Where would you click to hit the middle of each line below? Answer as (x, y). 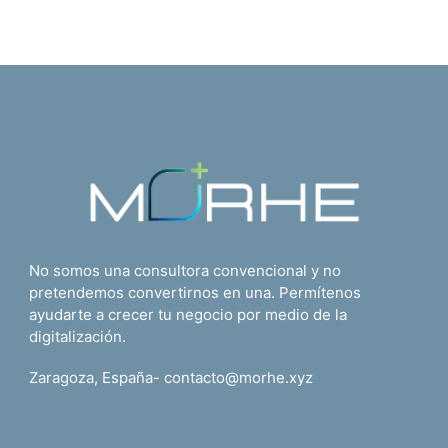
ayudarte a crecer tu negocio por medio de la (188, 314)
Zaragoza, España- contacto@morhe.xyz (171, 378)
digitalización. (77, 336)
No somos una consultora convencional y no (185, 270)
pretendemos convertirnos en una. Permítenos (195, 292)
